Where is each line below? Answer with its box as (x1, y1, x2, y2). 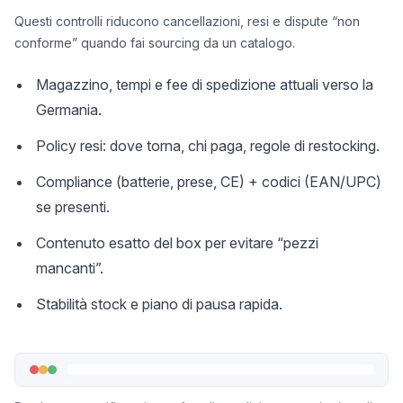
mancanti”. (36, 259, 103, 277)
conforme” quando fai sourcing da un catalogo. (14, 35, 295, 50)
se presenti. (36, 198, 110, 216)
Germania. (36, 101, 102, 119)
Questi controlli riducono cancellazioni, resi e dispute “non (14, 13, 360, 29)
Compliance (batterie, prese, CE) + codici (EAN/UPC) (36, 173, 381, 191)
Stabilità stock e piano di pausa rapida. (36, 295, 282, 313)
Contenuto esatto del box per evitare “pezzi (36, 234, 318, 252)
